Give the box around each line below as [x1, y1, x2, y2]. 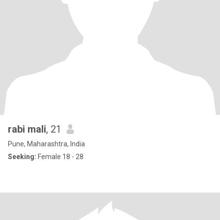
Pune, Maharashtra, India [8, 140, 85, 148]
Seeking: [8, 153, 36, 161]
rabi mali [8, 123, 46, 135]
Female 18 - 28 [36, 153, 83, 161]
